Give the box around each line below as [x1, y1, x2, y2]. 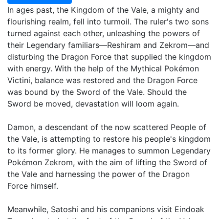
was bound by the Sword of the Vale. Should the [7, 87, 187, 97]
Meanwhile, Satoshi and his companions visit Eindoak [7, 204, 204, 214]
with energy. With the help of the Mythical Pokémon [7, 64, 199, 73]
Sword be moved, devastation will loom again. [7, 99, 179, 109]
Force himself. [7, 181, 58, 191]
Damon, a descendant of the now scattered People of [7, 122, 206, 132]
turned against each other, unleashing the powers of [7, 28, 200, 38]
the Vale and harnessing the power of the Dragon [7, 169, 190, 179]
